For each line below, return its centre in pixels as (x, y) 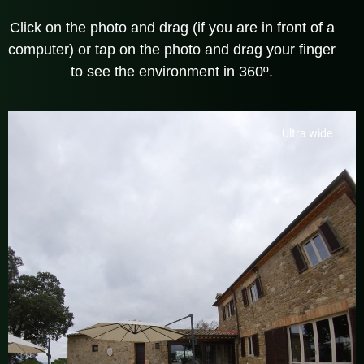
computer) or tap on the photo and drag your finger (172, 49)
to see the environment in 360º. (172, 71)
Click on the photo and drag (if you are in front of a (172, 27)
